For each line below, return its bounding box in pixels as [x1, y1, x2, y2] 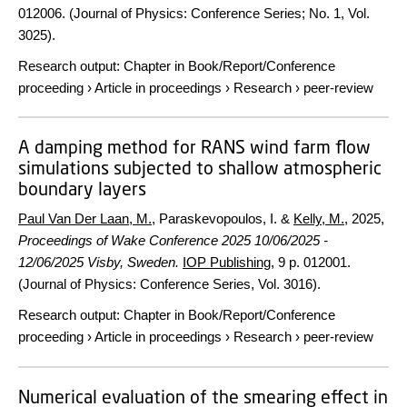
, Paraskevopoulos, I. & [152, 211, 293, 226]
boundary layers [18, 178, 146, 199]
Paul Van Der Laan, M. [18, 211, 152, 226]
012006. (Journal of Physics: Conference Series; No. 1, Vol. [18, 5, 370, 21]
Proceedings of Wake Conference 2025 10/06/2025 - [18, 233, 328, 248]
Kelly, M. [293, 211, 344, 226]
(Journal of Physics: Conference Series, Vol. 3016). [18, 276, 321, 292]
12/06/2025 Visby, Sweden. [18, 254, 179, 270]
